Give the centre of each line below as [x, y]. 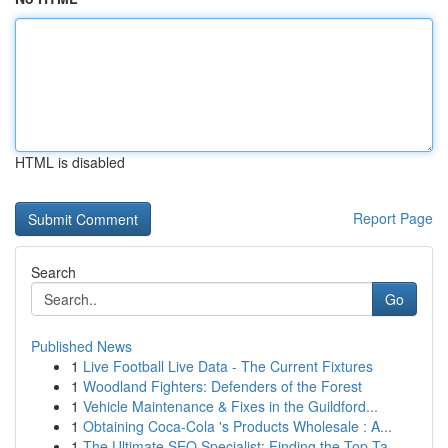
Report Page [393, 218]
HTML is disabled [70, 162]
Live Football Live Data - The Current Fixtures [228, 366]
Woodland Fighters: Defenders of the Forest [222, 386]
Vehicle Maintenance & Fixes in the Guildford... [230, 406]
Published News [81, 346]
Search [53, 272]
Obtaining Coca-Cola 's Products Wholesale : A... [237, 426]
